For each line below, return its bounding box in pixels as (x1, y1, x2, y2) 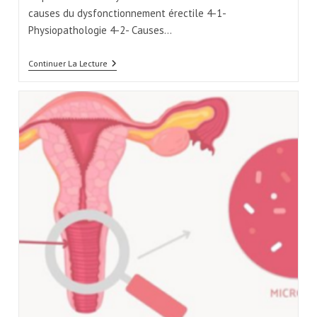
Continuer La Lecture (28, 58, 108, 69)
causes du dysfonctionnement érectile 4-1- (28, 6, 226, 21)
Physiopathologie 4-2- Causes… (28, 23, 172, 38)
